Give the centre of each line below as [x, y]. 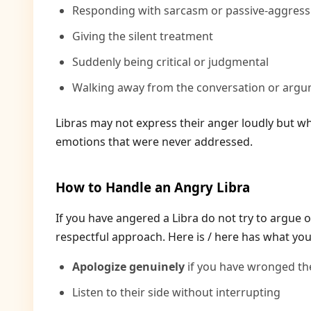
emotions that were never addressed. [154, 142]
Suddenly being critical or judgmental [170, 62]
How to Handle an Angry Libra [153, 187]
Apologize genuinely [128, 267]
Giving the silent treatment [143, 36]
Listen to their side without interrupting [176, 292]
